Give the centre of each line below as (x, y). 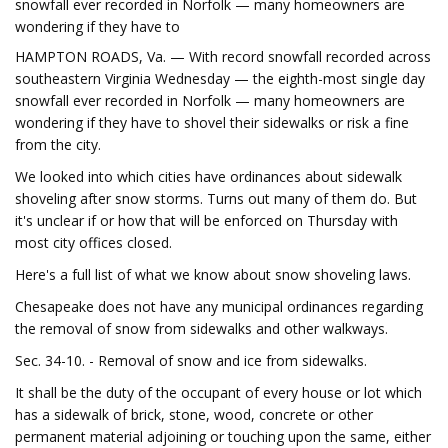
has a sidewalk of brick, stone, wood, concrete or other (194, 414)
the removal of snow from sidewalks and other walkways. (201, 328)
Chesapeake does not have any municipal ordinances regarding (219, 306)
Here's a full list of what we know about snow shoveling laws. (213, 274)
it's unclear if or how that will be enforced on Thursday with (206, 220)
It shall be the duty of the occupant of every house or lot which (218, 392)
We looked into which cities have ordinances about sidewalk (208, 176)
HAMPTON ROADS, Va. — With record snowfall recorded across (223, 56)
